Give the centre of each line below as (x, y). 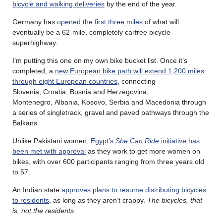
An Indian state (37, 190)
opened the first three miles (100, 22)
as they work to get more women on (143, 151)
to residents (31, 200)
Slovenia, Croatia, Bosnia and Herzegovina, (81, 91)
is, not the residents (43, 210)
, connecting (137, 81)
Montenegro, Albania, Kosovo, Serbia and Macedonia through (109, 102)
